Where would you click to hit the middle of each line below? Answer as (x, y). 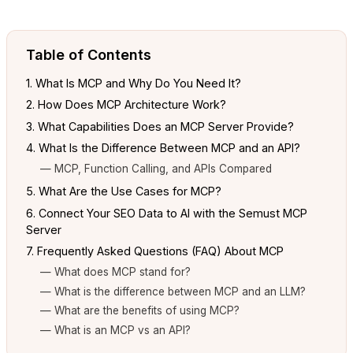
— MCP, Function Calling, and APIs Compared (156, 168)
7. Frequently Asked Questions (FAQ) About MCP (155, 251)
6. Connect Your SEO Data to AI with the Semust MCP (167, 213)
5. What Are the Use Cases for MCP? (124, 191)
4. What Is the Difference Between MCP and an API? (163, 148)
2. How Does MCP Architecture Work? (126, 105)
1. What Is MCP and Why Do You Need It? (134, 83)
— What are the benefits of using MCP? (140, 311)
